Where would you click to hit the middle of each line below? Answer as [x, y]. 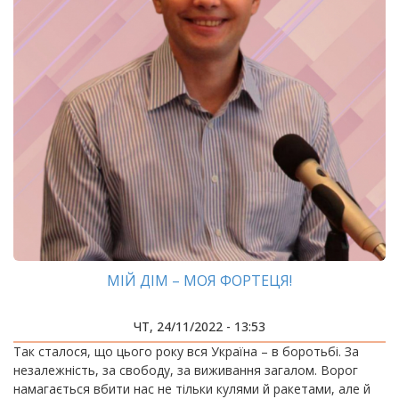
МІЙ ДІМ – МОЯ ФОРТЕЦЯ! [199, 281]
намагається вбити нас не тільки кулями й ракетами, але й [192, 389]
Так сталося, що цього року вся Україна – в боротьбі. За [186, 351]
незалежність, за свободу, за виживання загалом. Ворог [186, 370]
